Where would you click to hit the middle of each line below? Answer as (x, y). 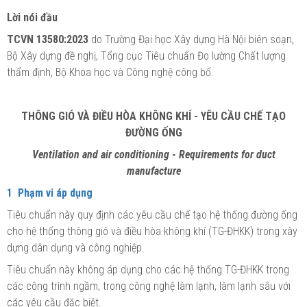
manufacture (153, 171)
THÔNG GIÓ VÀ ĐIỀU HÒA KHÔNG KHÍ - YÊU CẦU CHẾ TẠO (153, 116)
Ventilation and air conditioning (100, 154)
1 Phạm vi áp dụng (50, 193)
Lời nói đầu (32, 17)
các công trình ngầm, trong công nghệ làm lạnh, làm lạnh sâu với (149, 286)
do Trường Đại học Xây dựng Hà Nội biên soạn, (191, 39)
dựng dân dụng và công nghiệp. (76, 247)
